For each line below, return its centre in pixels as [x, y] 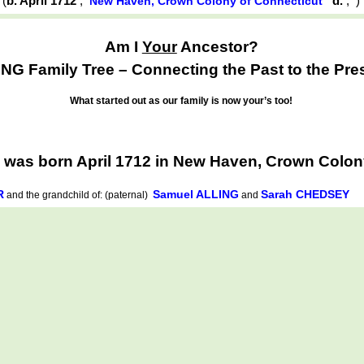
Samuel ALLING [196, 194]
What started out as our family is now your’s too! [182, 101]
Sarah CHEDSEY [305, 194]
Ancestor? [217, 46]
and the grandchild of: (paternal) [78, 195]
